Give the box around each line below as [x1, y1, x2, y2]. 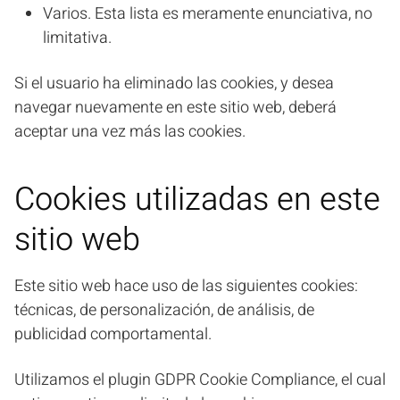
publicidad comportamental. [14, 322, 212, 346]
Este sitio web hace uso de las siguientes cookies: [14, 274, 358, 298]
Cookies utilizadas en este [14, 176, 380, 223]
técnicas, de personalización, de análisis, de [14, 298, 314, 322]
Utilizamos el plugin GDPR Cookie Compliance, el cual [14, 368, 386, 392]
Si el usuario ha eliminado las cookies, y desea [14, 71, 334, 96]
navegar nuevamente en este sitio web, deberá [14, 96, 337, 120]
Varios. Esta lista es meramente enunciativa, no [43, 2, 372, 26]
